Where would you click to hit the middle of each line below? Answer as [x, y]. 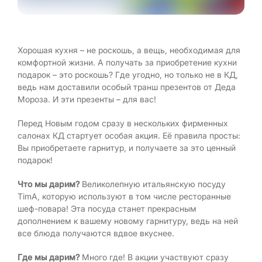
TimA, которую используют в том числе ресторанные [124, 196]
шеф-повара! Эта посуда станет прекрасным [107, 208]
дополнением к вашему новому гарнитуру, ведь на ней [128, 221]
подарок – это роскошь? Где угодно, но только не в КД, [128, 75]
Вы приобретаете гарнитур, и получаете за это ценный [127, 148]
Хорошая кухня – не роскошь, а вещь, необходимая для [129, 50]
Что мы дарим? [49, 184]
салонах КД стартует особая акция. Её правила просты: [129, 135]
